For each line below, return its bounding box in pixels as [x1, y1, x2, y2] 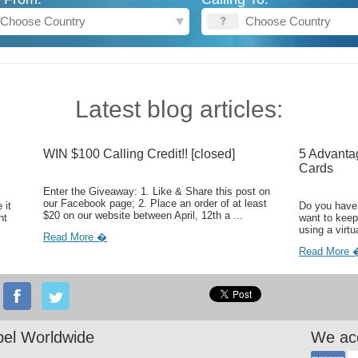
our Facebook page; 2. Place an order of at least [43, 197, 267, 209]
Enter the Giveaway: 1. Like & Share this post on [43, 185, 270, 197]
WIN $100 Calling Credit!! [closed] [43, 147, 235, 161]
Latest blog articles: [75, 96, 283, 122]
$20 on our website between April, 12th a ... [43, 209, 243, 221]
